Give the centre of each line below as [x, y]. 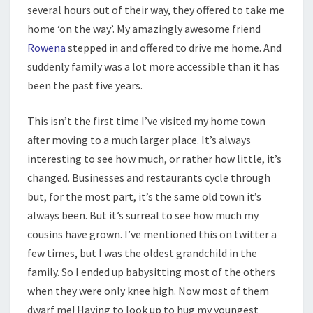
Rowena [46, 48]
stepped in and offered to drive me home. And [174, 48]
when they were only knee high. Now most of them [148, 291]
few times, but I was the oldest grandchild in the [142, 253]
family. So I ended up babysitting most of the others [151, 272]
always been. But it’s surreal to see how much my [143, 215]
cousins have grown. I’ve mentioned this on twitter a [152, 234]
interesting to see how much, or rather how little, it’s [154, 159]
